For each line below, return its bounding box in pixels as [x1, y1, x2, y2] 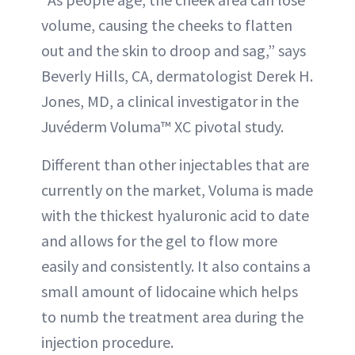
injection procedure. [41, 331, 174, 352]
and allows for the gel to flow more [41, 230, 277, 250]
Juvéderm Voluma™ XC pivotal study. [41, 116, 284, 136]
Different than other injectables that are [41, 154, 309, 174]
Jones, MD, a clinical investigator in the [41, 90, 299, 111]
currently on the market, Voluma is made [41, 179, 313, 200]
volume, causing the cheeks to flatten [41, 14, 292, 35]
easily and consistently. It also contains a [41, 255, 311, 276]
